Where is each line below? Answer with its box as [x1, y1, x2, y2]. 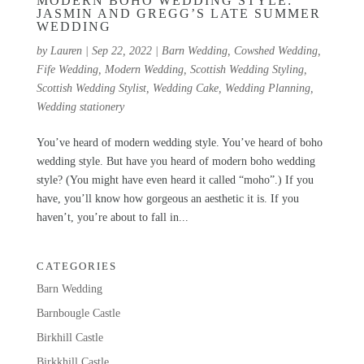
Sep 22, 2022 [91, 44, 152, 57]
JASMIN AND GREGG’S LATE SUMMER [36, 6, 321, 20]
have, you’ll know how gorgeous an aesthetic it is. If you [36, 192, 299, 205]
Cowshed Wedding [233, 44, 318, 57]
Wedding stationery [36, 100, 124, 113]
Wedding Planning [224, 81, 310, 94]
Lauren [50, 44, 82, 57]
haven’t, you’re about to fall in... [36, 210, 188, 223]
